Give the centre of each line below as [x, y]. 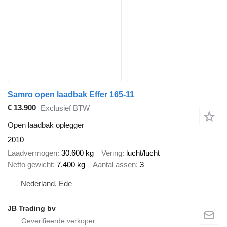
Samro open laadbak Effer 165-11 [71, 94]
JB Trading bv [32, 208]
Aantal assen [114, 165]
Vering [112, 153]
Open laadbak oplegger [46, 125]
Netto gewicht [30, 165]
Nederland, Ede [46, 183]
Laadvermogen [32, 153]
